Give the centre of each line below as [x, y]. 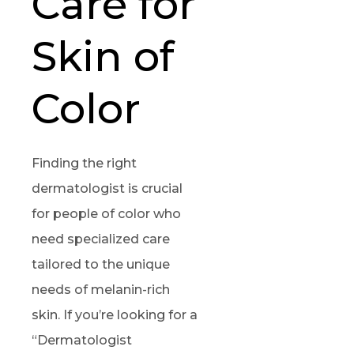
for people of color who [106, 213]
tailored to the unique [101, 264]
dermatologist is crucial [107, 188]
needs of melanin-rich [101, 289]
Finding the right [84, 163]
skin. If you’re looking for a [115, 314]
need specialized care [101, 239]
